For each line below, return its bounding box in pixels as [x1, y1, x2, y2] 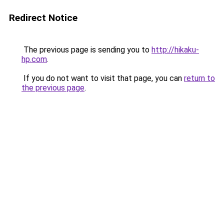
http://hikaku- [151, 45, 199, 54]
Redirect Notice [9, 12, 77, 23]
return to [184, 73, 215, 83]
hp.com [21, 54, 47, 64]
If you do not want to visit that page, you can [21, 73, 184, 83]
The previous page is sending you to [21, 45, 151, 54]
